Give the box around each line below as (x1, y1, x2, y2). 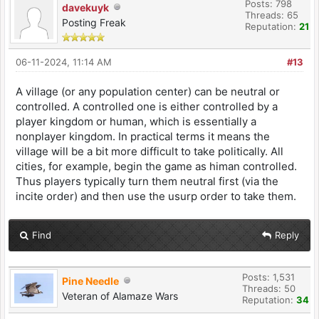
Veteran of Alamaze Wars (62, 289, 178, 302)
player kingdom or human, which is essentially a (16, 114, 256, 128)
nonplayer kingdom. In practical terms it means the (16, 129, 270, 143)
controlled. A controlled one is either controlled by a (16, 99, 278, 113)
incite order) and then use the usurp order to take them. (16, 189, 296, 203)
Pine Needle (62, 274, 119, 287)
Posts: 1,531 (242, 271, 295, 283)
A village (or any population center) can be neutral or (16, 84, 280, 98)
